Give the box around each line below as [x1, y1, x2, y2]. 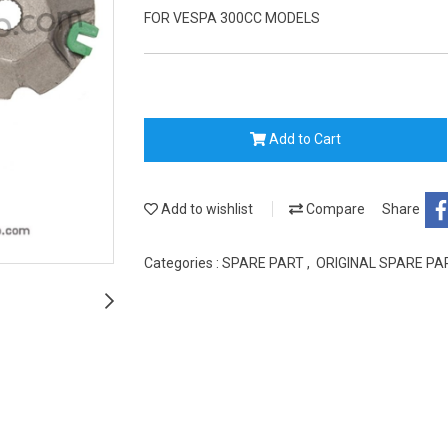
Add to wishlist [158, 200, 253, 217]
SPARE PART [222, 255, 307, 271]
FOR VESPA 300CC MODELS [144, 9, 320, 26]
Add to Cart [268, 131, 341, 147]
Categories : [144, 255, 222, 271]
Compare [303, 200, 365, 217]
